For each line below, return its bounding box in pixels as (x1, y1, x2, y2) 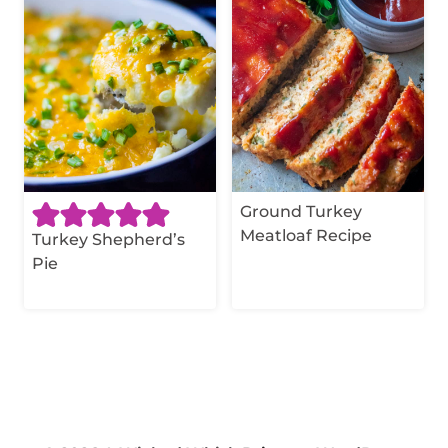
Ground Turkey (240, 202, 362, 222)
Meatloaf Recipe (240, 226, 372, 246)
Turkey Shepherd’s (32, 230, 185, 250)
